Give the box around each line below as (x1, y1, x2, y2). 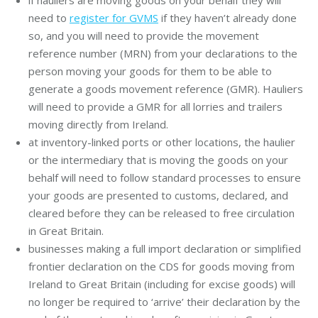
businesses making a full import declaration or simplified (28, 241, 301, 256)
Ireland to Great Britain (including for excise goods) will (28, 276, 295, 291)
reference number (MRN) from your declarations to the (28, 45, 297, 60)
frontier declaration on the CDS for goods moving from (28, 258, 295, 273)
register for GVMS (70, 10, 158, 25)
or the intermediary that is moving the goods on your (28, 152, 288, 167)
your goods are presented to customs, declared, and (28, 187, 288, 202)
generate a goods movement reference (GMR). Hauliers (28, 81, 303, 96)
